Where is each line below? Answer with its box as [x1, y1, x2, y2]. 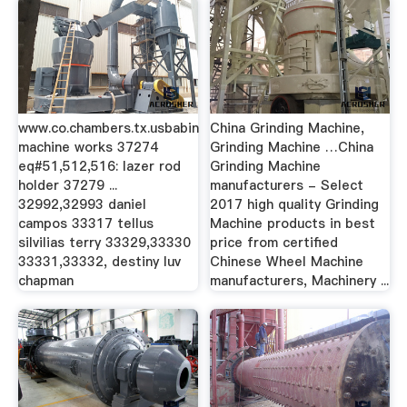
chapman [17, 272, 74, 291]
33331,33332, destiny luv [17, 253, 181, 272]
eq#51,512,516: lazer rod [17, 157, 181, 176]
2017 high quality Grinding [210, 195, 380, 214]
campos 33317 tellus [17, 214, 154, 233]
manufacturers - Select [210, 176, 364, 195]
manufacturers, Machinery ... [210, 272, 390, 291]
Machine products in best [210, 214, 376, 233]
